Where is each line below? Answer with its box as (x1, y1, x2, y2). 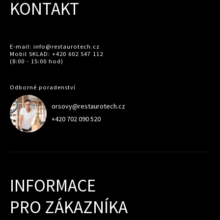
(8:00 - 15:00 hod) (10, 57, 63, 65)
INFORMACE (10, 175, 96, 197)
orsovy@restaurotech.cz (52, 102, 125, 111)
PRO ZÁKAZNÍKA (10, 196, 128, 219)
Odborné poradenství (10, 83, 76, 91)
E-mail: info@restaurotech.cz (10, 42, 100, 50)
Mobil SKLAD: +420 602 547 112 (10, 50, 103, 57)
